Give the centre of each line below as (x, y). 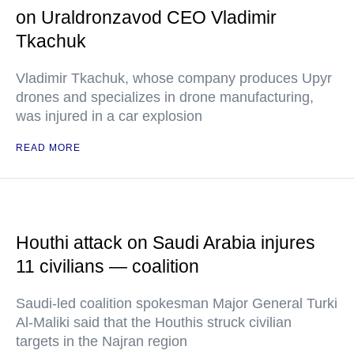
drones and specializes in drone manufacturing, (165, 97)
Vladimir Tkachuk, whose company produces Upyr (174, 78)
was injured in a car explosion (109, 116)
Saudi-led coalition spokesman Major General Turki (177, 303)
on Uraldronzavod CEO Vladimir (146, 17)
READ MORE (48, 148)
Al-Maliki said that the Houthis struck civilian (154, 322)
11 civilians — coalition (107, 266)
